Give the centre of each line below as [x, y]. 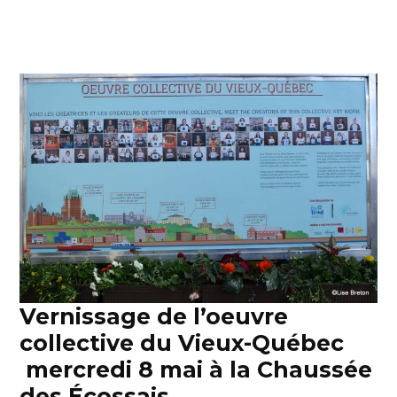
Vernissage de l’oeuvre [154, 316]
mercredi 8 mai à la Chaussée [196, 369]
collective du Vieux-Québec [182, 343]
